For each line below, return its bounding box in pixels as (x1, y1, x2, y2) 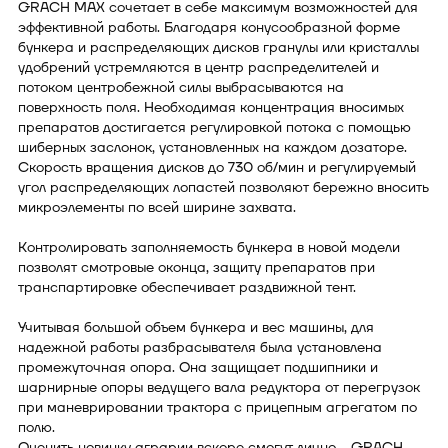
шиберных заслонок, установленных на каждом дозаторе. (18, 137, 407, 157)
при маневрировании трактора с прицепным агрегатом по (18, 397, 417, 417)
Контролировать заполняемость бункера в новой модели (18, 237, 400, 257)
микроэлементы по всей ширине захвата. (18, 197, 296, 217)
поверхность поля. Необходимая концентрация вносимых (18, 97, 404, 117)
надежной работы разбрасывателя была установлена (18, 337, 382, 357)
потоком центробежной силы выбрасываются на (18, 77, 344, 97)
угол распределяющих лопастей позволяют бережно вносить (18, 177, 429, 197)
